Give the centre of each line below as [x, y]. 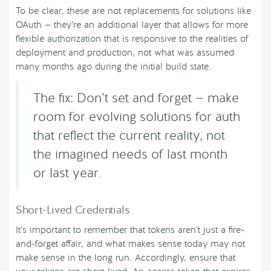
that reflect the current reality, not [129, 135]
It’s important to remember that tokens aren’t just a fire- [130, 230]
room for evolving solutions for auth [137, 117]
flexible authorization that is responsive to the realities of [132, 39]
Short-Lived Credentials [73, 210]
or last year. [67, 173]
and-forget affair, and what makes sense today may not [130, 244]
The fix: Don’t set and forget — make [136, 98]
